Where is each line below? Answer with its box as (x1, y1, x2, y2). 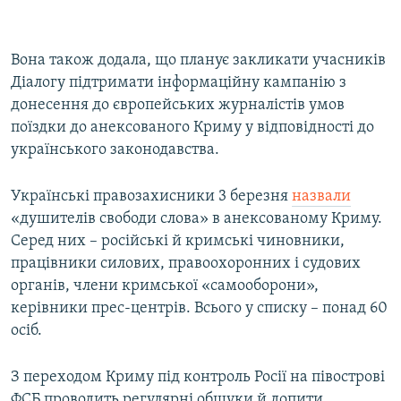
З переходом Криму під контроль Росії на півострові (11, 369, 385, 387)
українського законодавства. (11, 141, 219, 159)
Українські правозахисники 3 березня (11, 188, 292, 206)
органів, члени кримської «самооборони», (11, 277, 319, 295)
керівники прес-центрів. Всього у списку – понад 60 (11, 300, 388, 318)
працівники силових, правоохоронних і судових (11, 255, 361, 273)
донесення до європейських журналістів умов (11, 97, 345, 115)
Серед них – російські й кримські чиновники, (11, 233, 345, 251)
